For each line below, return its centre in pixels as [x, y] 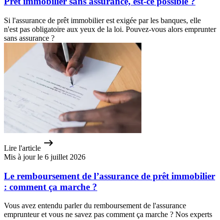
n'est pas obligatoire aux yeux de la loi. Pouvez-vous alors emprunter [110, 29]
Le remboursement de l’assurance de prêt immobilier [110, 176]
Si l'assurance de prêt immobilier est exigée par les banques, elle [102, 20]
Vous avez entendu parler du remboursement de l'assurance [95, 206]
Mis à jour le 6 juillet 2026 [45, 157]
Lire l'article [22, 148]
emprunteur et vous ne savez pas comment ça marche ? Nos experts [108, 215]
